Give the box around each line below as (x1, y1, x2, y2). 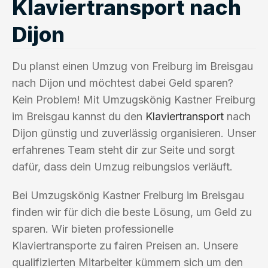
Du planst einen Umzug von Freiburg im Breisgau (12, 59, 253, 72)
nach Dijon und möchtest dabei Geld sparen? (12, 76, 233, 89)
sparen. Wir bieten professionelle (12, 222, 173, 235)
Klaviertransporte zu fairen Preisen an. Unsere (12, 239, 238, 252)
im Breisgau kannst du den (12, 109, 145, 123)
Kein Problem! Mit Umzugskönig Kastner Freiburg (12, 93, 255, 106)
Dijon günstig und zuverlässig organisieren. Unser (12, 126, 256, 139)
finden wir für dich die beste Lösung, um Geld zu (12, 205, 252, 218)
